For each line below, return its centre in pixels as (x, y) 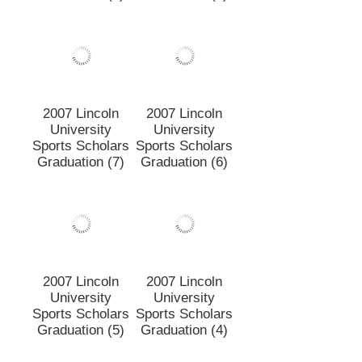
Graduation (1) (184, 54)
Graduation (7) (81, 222)
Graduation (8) (81, 54)
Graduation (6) (184, 222)
